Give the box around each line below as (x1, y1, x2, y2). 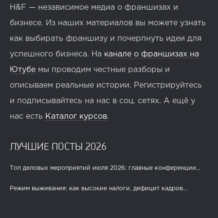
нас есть (10, 112, 45, 120)
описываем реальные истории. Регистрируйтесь (10, 81, 202, 89)
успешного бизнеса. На (10, 50, 104, 58)
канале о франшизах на (104, 50, 199, 58)
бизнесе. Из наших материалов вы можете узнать (10, 19, 206, 27)
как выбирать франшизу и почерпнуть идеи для (10, 35, 201, 42)
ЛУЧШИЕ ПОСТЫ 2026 (10, 140, 107, 152)
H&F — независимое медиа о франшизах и (10, 3, 178, 11)
